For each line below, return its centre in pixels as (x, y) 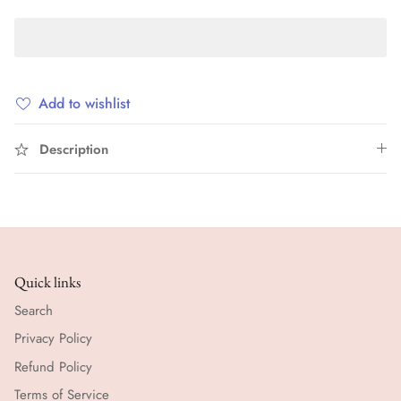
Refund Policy (53, 367)
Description (74, 149)
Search (34, 310)
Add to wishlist (84, 103)
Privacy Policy (53, 339)
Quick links (47, 282)
